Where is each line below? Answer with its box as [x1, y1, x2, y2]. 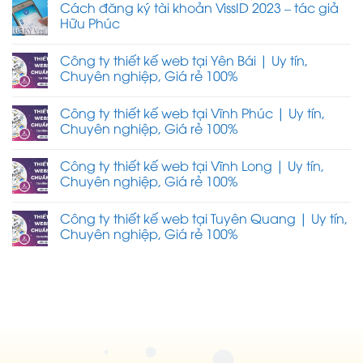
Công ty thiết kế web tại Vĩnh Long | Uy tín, [60, 156, 324, 174]
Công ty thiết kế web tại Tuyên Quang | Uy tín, [60, 208, 348, 227]
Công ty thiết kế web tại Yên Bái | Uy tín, [60, 50, 308, 69]
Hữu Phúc [60, 13, 120, 32]
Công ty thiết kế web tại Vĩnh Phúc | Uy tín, [60, 103, 325, 122]
